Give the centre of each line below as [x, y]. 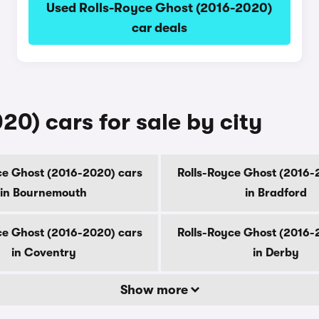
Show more [155, 290]
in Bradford [276, 193]
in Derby [276, 253]
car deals [159, 28]
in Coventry [43, 253]
